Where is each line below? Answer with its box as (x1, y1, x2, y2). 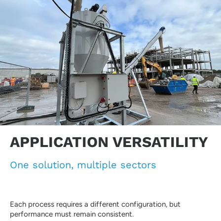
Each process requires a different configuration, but (10, 200, 181, 209)
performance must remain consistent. (10, 210, 134, 219)
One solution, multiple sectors (10, 159, 156, 171)
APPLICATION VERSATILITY (10, 133, 208, 151)
